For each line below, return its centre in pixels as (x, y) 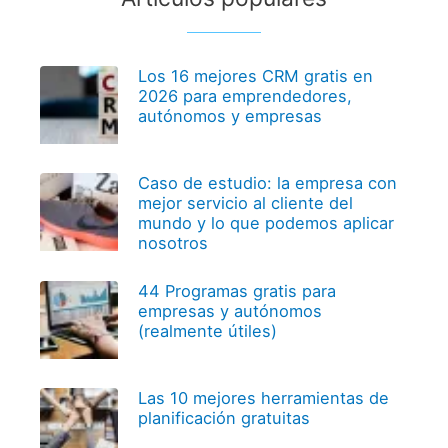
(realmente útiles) (207, 330)
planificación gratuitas (223, 417)
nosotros (172, 243)
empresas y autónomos (229, 310)
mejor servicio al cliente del (245, 203)
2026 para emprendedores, (244, 95)
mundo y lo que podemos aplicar (265, 223)
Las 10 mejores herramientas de (263, 397)
